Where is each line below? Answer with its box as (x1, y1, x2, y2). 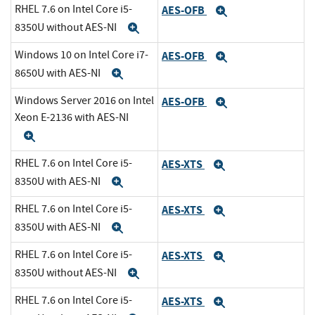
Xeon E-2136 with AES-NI (15, 110, 129, 125)
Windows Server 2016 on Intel (15, 94, 154, 108)
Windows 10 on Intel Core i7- (15, 48, 148, 63)
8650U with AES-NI (15, 65, 103, 80)
